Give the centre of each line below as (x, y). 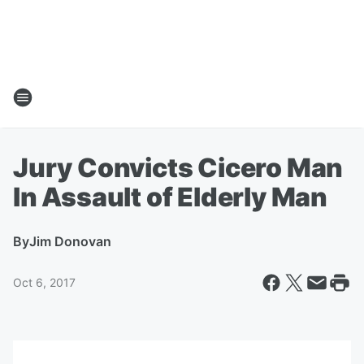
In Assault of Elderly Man (170, 197)
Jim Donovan (70, 241)
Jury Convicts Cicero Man (178, 168)
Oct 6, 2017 (44, 282)
